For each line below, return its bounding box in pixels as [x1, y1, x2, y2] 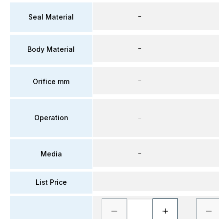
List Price [35, 178, 67, 186]
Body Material [27, 45, 75, 53]
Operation [34, 113, 68, 122]
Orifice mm [33, 77, 69, 86]
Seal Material [28, 13, 74, 21]
